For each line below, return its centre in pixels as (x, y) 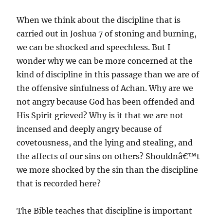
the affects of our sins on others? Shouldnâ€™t (109, 156)
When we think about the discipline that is (99, 20)
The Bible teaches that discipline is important (105, 211)
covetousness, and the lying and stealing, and (105, 143)
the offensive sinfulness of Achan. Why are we (105, 88)
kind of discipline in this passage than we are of (108, 74)
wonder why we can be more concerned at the (105, 61)
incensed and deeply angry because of (89, 129)
